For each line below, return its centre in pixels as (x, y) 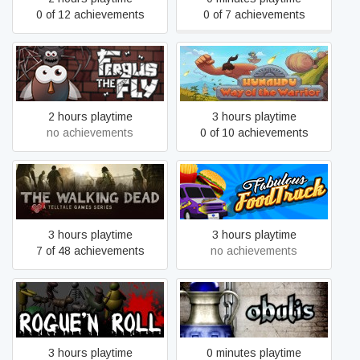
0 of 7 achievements (254, 14)
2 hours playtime (90, 117)
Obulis (254, 309)
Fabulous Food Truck (254, 191)
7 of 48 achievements (90, 251)
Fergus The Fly (90, 73)
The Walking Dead (90, 191)
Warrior (254, 81)
